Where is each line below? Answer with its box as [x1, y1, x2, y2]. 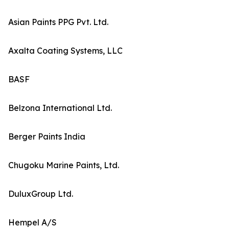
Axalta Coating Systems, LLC [8, 45, 123, 56]
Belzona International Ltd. [8, 103, 112, 113]
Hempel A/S [8, 217, 57, 228]
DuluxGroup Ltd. [8, 189, 73, 199]
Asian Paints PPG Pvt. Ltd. [8, 17, 108, 28]
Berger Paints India [8, 131, 85, 142]
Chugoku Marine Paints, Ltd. [8, 160, 119, 171]
